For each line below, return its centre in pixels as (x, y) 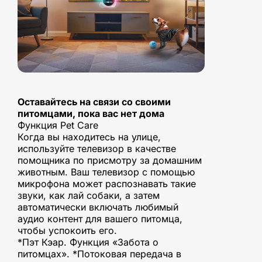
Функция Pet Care (58, 125)
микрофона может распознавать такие (107, 184)
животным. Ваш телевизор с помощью (106, 172)
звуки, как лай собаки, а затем (89, 196)
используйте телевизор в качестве (97, 149)
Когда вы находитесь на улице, (89, 137)
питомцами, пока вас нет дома (91, 114)
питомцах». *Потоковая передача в (99, 254)
